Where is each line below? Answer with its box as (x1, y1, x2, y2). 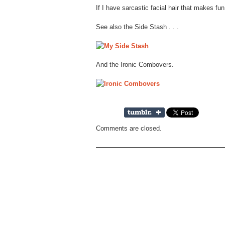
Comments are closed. (96, 124, 162, 132)
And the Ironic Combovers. (96, 60, 174, 68)
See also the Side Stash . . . (96, 23, 179, 31)
